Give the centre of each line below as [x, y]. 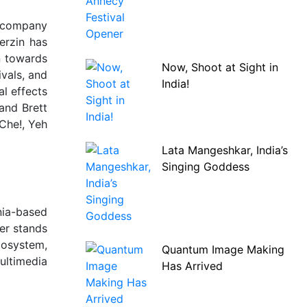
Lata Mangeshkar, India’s [224, 150]
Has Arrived [192, 266]
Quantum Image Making [223, 249]
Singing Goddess [205, 167]
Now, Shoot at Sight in [220, 67]
